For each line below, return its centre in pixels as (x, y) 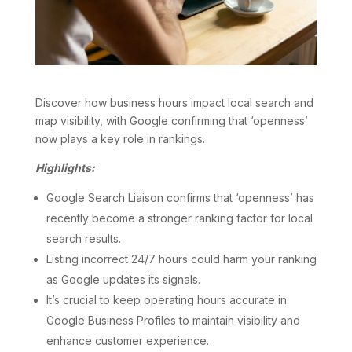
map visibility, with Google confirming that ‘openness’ (171, 120)
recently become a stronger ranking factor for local (179, 218)
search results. (83, 238)
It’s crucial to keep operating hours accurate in (166, 299)
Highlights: (65, 167)
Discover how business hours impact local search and (174, 102)
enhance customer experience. (127, 340)
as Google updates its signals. (123, 279)
